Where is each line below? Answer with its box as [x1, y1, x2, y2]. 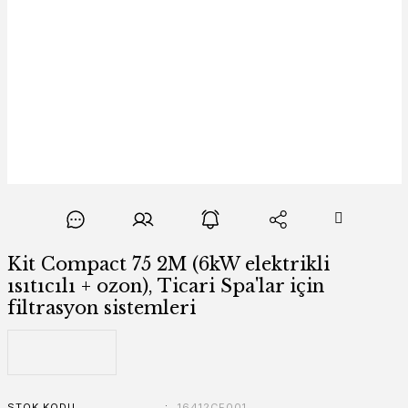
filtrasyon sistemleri [6, 297, 196, 319]
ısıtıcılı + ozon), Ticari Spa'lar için [6, 275, 324, 297]
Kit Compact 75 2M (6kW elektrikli [6, 253, 330, 275]
